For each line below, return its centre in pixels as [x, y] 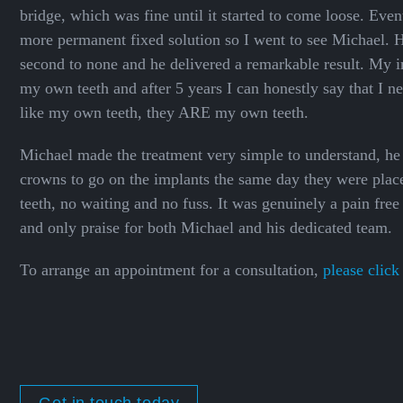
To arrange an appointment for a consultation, [172, 269]
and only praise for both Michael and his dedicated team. [206, 227]
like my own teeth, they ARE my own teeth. [165, 112]
